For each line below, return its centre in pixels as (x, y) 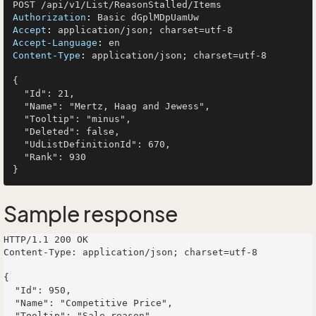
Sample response (91, 214)
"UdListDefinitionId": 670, (18, 144)
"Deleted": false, (18, 132)
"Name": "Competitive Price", (9, 303)
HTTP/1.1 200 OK (46, 239)
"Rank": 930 (18, 157)
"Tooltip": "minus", (18, 119)
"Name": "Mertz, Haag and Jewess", (18, 106)
